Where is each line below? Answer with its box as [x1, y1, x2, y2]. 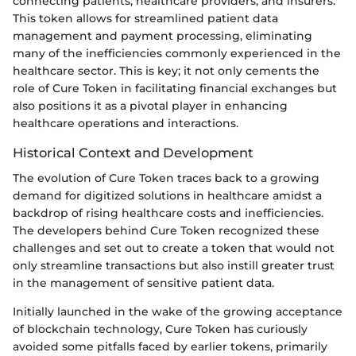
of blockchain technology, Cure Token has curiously [13, 322, 308, 337]
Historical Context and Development [13, 145, 253, 161]
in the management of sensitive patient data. [13, 276, 274, 291]
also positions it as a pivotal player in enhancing [13, 99, 288, 114]
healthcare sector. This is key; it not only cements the [13, 64, 319, 79]
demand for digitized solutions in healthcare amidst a [13, 188, 322, 203]
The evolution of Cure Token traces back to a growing [13, 171, 319, 186]
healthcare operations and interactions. [13, 116, 238, 131]
